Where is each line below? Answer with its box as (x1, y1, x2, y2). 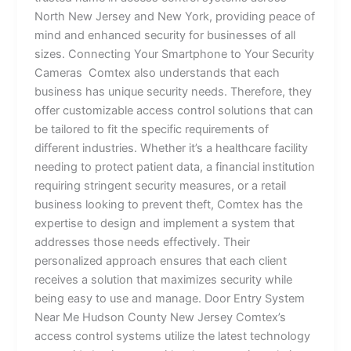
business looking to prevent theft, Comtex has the (34, 197, 303, 212)
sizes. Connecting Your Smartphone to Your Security (34, 46, 315, 61)
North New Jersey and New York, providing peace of (34, 9, 316, 24)
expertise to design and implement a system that (34, 215, 295, 230)
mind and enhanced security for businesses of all (34, 27, 296, 42)
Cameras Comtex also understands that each (34, 65, 280, 80)
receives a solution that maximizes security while (34, 272, 293, 287)
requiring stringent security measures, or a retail (34, 178, 287, 193)
